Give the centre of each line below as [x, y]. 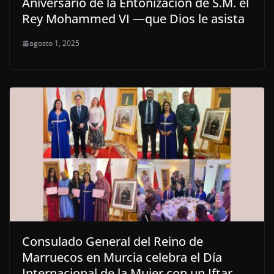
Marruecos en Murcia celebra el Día [122, 257]
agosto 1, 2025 [54, 43]
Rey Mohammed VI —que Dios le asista [133, 19]
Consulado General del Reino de [113, 242]
